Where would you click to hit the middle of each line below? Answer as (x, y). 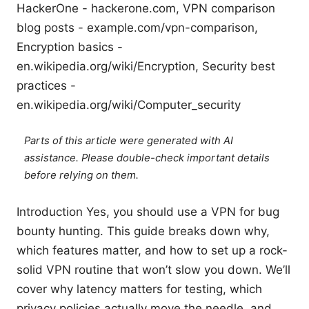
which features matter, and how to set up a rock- (152, 250)
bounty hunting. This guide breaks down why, (143, 231)
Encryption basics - (70, 47)
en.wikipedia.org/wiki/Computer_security (129, 104)
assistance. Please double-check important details (147, 158)
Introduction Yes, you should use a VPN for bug (148, 211)
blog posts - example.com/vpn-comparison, (137, 27)
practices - (46, 85)
